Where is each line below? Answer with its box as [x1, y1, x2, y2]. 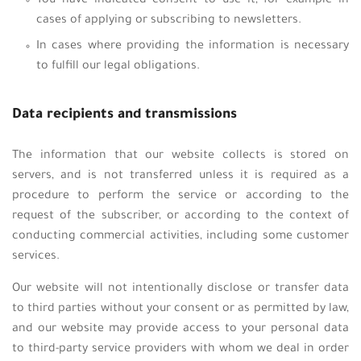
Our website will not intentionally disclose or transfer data [12, 283, 349, 296]
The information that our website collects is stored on [12, 150, 349, 163]
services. [12, 251, 60, 263]
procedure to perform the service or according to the [12, 190, 349, 203]
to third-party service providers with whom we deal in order [12, 343, 349, 356]
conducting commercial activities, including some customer [12, 230, 349, 243]
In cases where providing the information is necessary [36, 40, 349, 53]
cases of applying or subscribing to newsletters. [36, 15, 301, 27]
